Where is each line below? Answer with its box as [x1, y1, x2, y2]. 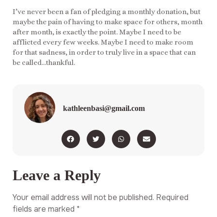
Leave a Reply [13, 167, 101, 184]
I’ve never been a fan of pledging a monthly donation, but [13, 7, 201, 16]
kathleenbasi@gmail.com [63, 104, 145, 113]
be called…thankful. [13, 58, 75, 67]
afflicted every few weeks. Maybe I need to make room [13, 37, 193, 46]
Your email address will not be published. [13, 192, 154, 203]
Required [156, 192, 188, 203]
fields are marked [13, 204, 77, 215]
